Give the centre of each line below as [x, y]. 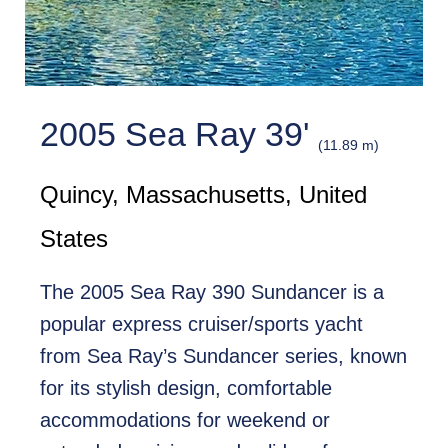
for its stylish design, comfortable [185, 388]
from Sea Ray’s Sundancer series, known [223, 356]
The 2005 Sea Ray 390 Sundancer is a [211, 292]
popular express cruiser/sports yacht [201, 324]
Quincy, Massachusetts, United [203, 194]
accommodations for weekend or [184, 420]
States [73, 238]
